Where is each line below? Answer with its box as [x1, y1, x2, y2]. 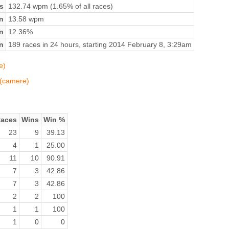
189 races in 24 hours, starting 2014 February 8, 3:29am [8, 40, 192, 49]
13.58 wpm [8, 14, 44, 23]
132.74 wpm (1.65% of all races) [8, 2, 113, 10]
